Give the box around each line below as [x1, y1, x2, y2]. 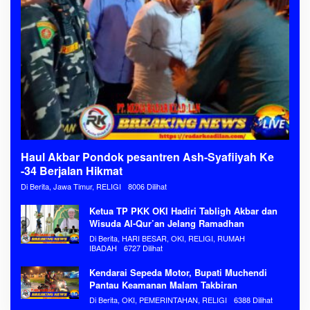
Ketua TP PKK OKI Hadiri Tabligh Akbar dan [89, 203, 277, 217]
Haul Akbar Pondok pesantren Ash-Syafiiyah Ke [21, 148, 274, 165]
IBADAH [89, 241, 117, 253]
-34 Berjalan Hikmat [21, 162, 125, 179]
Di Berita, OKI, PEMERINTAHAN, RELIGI [89, 293, 227, 305]
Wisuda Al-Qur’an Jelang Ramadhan [89, 216, 244, 230]
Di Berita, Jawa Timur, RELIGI [21, 180, 121, 192]
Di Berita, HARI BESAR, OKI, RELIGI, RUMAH [89, 232, 245, 244]
